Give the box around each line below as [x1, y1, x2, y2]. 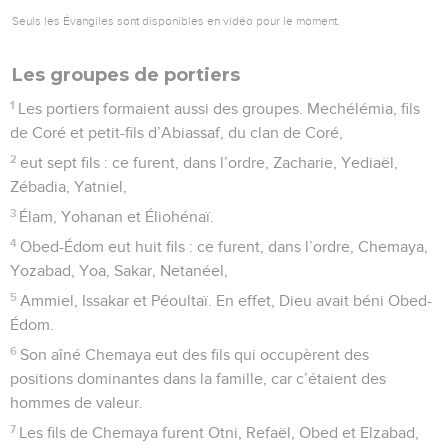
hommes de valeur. [10, 394, 143, 411]
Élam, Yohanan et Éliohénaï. [19, 208, 215, 225]
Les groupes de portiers [12, 63, 240, 86]
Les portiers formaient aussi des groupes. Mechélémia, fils [18, 100, 421, 117]
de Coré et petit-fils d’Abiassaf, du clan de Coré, [10, 124, 343, 141]
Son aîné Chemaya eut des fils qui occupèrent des [20, 346, 370, 363]
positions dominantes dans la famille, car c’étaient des [10, 370, 386, 387]
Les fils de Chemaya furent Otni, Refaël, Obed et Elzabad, [19, 424, 420, 441]
